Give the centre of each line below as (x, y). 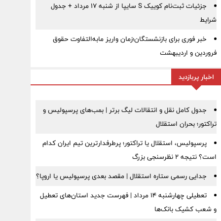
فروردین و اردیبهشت (188, 53)
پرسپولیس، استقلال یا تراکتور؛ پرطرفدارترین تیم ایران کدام (124, 143)
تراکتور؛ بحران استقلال (186, 124)
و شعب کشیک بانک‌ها (185, 209)
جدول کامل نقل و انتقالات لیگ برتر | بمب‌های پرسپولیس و (125, 110)
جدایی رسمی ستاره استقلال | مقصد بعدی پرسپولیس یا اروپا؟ (121, 176)
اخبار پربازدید (196, 77)
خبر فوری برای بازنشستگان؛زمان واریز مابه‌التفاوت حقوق (129, 39)
